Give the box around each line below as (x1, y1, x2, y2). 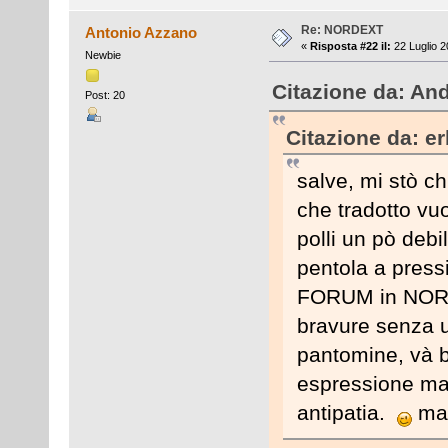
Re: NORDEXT (300, 22, 383, 37)
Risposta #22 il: (309, 39, 391, 52)
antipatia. (296, 400, 397, 424)
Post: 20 (84, 88, 125, 101)
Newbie (84, 48, 121, 61)
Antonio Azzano (85, 23, 198, 41)
